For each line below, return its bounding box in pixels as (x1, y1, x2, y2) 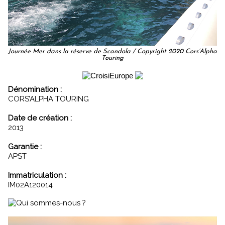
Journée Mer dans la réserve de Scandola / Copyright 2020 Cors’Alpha (8, 48, 217, 55)
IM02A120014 (8, 180, 53, 189)
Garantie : (8, 142, 42, 151)
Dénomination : (14, 84, 62, 94)
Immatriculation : (8, 170, 66, 180)
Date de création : (8, 113, 72, 123)
